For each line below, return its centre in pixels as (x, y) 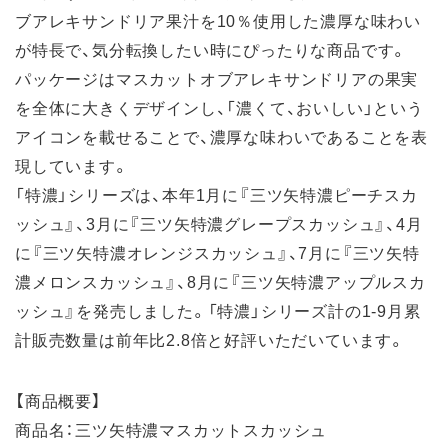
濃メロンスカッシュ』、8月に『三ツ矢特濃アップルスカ (220, 280)
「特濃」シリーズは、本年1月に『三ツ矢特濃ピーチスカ (216, 193)
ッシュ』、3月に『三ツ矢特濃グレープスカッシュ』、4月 (219, 222)
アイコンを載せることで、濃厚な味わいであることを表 (221, 135)
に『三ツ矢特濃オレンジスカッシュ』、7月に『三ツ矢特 (217, 251)
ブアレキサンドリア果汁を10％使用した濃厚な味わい (218, 19)
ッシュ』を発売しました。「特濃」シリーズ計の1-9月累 (218, 309)
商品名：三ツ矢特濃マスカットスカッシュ (171, 428)
